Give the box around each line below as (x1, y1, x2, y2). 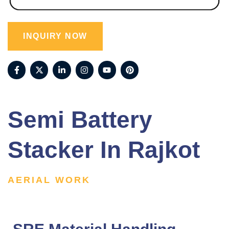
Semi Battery (8, 106, 152, 133)
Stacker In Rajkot (8, 136, 200, 163)
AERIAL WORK (8, 174, 90, 185)
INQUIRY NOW (23, 32, 87, 41)
